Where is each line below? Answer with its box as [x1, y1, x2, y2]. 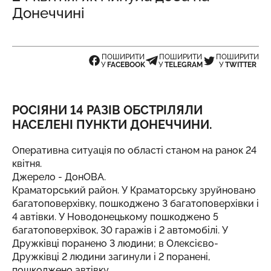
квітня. [12, 158, 42, 169]
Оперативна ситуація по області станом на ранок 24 [12, 145, 256, 156]
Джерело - [12, 171, 65, 183]
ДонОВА [65, 171, 104, 183]
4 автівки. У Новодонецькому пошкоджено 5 [12, 211, 218, 223]
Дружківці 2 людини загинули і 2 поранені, [12, 251, 210, 263]
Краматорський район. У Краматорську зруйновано [12, 184, 256, 196]
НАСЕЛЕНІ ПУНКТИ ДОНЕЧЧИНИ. [12, 117, 212, 132]
